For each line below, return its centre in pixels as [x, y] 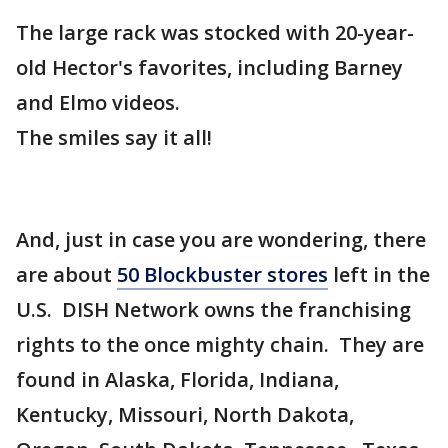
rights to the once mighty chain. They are [220, 344]
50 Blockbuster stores [222, 274]
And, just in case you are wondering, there [221, 239]
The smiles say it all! [114, 137]
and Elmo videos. [98, 102]
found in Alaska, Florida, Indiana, [177, 379]
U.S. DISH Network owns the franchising [213, 309]
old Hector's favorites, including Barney [209, 67]
